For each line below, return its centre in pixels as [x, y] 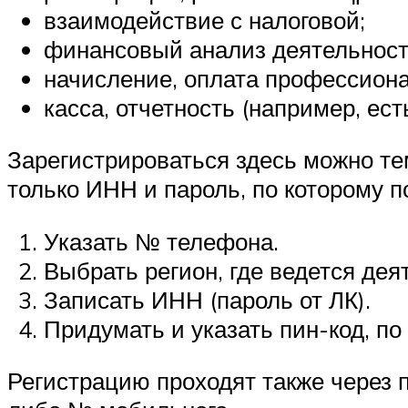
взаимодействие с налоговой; [204, 20]
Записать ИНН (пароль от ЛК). [207, 299]
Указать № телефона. [161, 241]
